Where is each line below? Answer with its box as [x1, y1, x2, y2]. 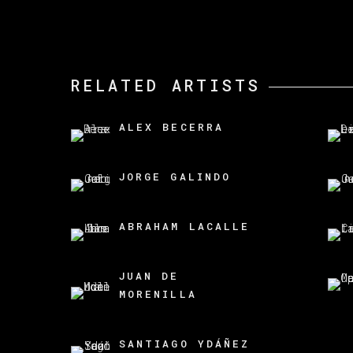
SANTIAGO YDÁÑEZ [119, 336, 251, 351]
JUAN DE [119, 269, 180, 284]
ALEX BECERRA [119, 120, 224, 135]
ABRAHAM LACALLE [119, 219, 251, 234]
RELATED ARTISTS [71, 75, 261, 96]
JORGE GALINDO [119, 169, 231, 184]
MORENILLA [119, 287, 197, 302]
